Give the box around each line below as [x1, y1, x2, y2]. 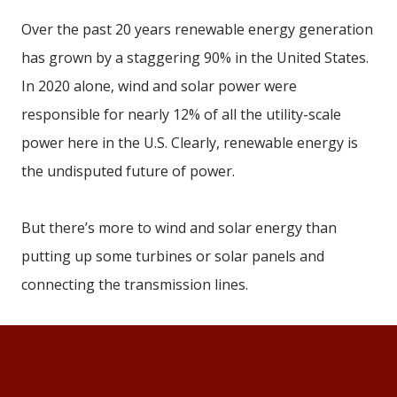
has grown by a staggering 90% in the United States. [21, 48, 369, 68]
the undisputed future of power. [21, 161, 235, 182]
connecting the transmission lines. [21, 275, 248, 295]
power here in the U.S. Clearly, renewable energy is [21, 133, 358, 153]
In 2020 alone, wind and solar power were [21, 76, 297, 97]
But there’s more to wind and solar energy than [21, 218, 337, 238]
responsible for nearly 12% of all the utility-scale [21, 105, 341, 125]
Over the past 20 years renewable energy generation [21, 19, 373, 40]
